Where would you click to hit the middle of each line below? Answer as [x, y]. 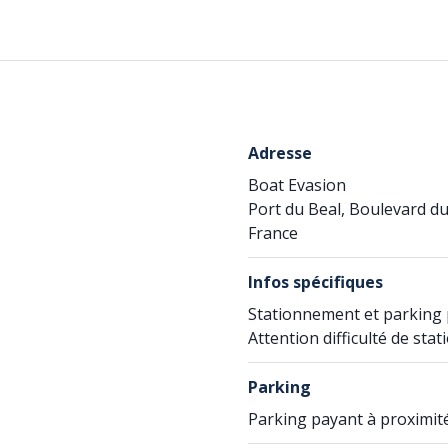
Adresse [280, 153]
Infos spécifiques [315, 282]
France [273, 233]
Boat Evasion [297, 185]
